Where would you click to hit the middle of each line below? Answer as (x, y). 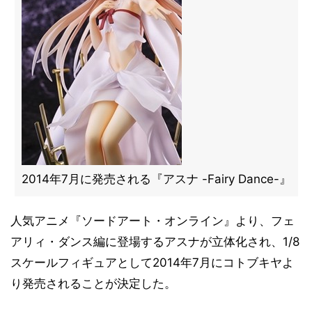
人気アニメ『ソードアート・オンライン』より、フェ (153, 221)
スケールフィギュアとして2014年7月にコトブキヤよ (152, 263)
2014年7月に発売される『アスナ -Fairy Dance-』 (156, 179)
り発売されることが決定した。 (93, 283)
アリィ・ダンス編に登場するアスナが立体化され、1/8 (155, 242)
